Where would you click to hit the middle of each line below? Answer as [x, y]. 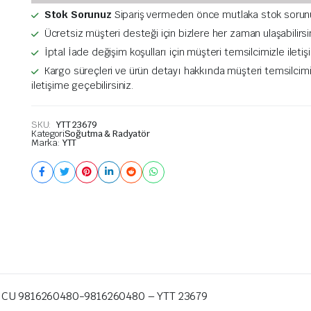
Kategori [48, 133]
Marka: [47, 142]
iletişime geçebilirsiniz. [82, 85]
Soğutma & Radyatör [107, 133]
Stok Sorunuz [78, 14]
